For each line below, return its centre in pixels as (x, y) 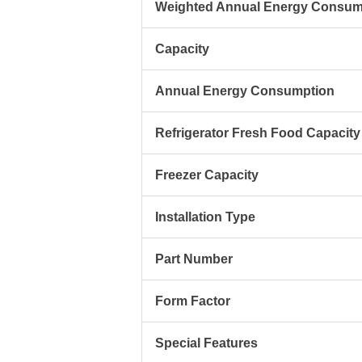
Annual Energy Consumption (244, 91)
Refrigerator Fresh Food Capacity (257, 133)
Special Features (206, 343)
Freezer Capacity (206, 175)
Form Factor (192, 301)
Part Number (194, 259)
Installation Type (205, 217)
